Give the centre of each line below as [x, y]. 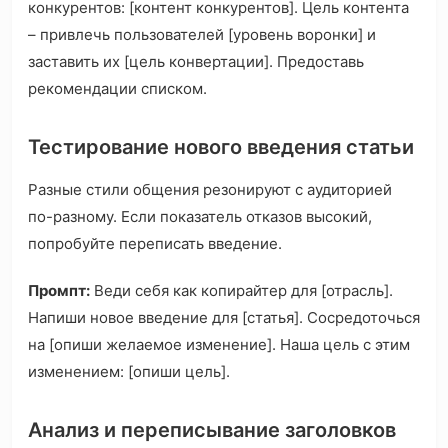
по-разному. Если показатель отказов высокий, [200, 217]
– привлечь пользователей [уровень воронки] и [202, 35]
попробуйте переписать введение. [155, 244]
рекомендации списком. [117, 89]
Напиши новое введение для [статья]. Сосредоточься [224, 318]
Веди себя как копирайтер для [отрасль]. [241, 291]
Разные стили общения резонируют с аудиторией [210, 190]
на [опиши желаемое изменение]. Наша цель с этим [219, 345]
